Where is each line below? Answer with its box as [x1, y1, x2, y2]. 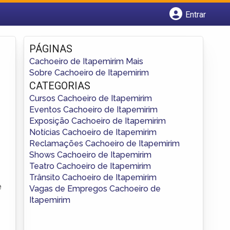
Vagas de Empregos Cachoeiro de [29, 183, 161, 194]
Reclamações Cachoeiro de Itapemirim [29, 138, 180, 148]
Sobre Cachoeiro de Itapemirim [29, 67, 149, 78]
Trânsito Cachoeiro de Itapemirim [29, 172, 157, 182]
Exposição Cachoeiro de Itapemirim [29, 116, 166, 126]
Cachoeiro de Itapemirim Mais [29, 56, 143, 66]
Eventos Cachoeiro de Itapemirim [29, 104, 158, 114]
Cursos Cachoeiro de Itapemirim [29, 93, 152, 103]
